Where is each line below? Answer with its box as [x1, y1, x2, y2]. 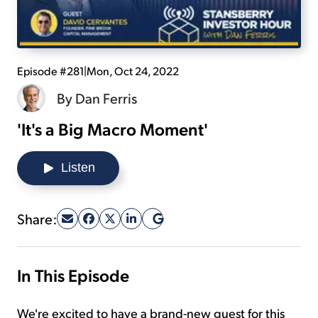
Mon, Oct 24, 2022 [87, 62, 179, 78]
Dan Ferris [75, 88, 137, 107]
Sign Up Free [112, 31, 206, 52]
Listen [61, 160, 95, 175]
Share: [17, 209, 57, 228]
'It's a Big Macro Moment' [17, 116, 208, 140]
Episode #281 [17, 62, 84, 78]
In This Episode [17, 263, 129, 286]
